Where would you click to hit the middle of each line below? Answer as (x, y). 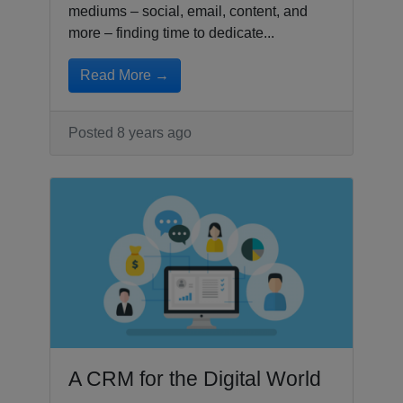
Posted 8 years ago (130, 132)
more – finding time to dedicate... (171, 32)
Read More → (125, 75)
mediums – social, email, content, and (188, 11)
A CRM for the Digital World (195, 378)
